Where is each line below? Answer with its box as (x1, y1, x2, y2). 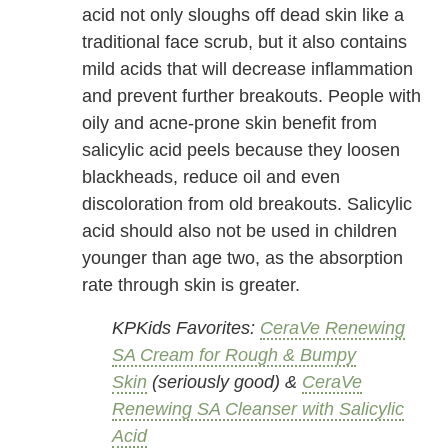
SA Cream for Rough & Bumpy (112, 345, 357, 366)
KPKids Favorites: (112, 318, 261, 339)
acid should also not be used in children (82, 221, 398, 242)
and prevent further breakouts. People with (82, 86, 422, 107)
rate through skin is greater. (82, 275, 301, 296)
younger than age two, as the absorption (82, 248, 404, 269)
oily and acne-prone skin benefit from (82, 113, 378, 134)
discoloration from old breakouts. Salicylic (82, 194, 413, 215)
